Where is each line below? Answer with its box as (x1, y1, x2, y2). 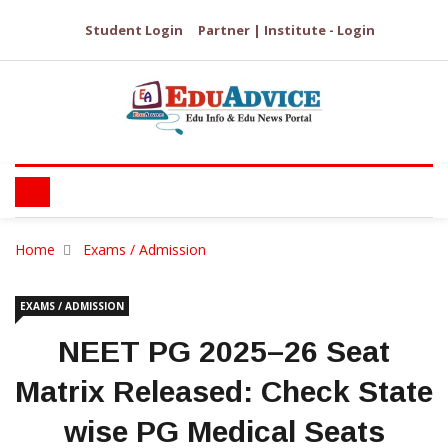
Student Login (85, 21, 183, 39)
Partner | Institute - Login (198, 21, 375, 39)
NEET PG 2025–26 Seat (58, 335, 390, 368)
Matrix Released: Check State (15, 375, 433, 408)
